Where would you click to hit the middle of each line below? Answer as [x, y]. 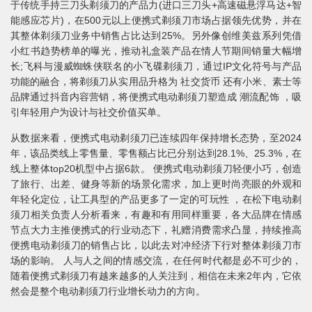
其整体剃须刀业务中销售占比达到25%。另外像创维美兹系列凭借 [156, 36]
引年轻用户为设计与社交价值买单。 [88, 112]
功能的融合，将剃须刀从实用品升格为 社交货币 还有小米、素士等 [156, 82]
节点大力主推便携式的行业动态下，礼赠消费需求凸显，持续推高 [156, 230]
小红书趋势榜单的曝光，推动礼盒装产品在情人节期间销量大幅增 [156, 51]
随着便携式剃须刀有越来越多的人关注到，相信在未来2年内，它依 [156, 276]
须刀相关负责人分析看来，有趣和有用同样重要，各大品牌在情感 [156, 215]
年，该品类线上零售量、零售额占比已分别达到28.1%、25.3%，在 [156, 154]
